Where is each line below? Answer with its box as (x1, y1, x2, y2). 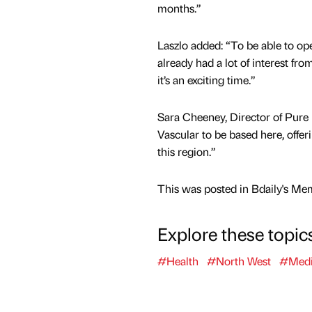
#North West (206, 253, 271, 268)
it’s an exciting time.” (157, 72, 256, 87)
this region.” (157, 143, 216, 159)
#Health (157, 253, 198, 268)
